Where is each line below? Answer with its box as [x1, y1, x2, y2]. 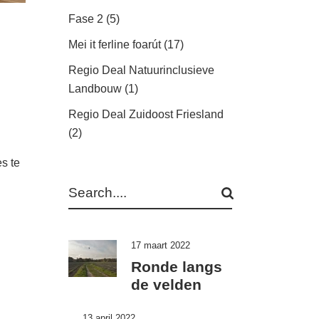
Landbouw [68, 82, 122, 95]
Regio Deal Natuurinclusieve [68, 63, 214, 76]
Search [68, 176, 104, 189]
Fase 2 [68, 12, 103, 25]
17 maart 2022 [130, 239, 190, 251]
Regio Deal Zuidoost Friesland [68, 108, 224, 120]
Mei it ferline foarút [68, 38, 161, 51]
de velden [130, 276, 202, 293]
